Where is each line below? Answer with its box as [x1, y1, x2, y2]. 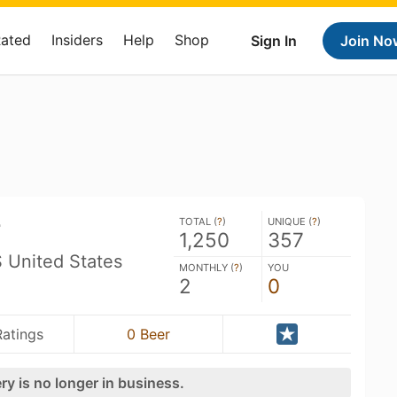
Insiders [51, 31, 103, 49]
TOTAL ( [179, 215, 217, 228]
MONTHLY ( [179, 261, 234, 274]
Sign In [251, 32, 297, 50]
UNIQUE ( [268, 215, 312, 228]
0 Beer [127, 324, 170, 343]
